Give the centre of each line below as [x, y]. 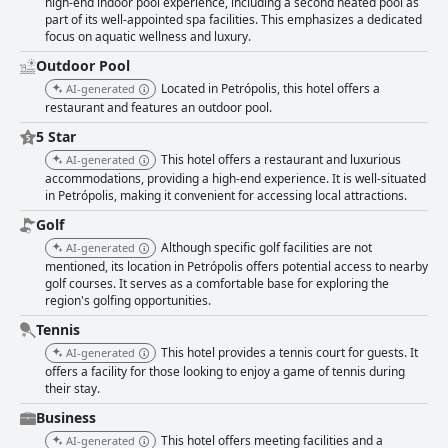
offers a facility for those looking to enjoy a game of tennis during [225, 372]
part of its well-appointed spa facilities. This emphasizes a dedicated [233, 20]
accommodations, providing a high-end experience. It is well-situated [235, 179]
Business [66, 418]
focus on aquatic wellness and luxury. [148, 37]
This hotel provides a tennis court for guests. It [289, 353]
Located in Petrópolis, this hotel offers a [270, 89]
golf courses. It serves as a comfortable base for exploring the [217, 284]
